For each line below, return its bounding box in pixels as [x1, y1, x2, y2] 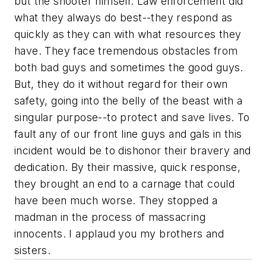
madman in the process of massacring [14, 210, 205, 223]
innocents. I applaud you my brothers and [14, 227, 224, 240]
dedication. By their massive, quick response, [14, 160, 240, 173]
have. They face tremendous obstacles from [14, 44, 238, 57]
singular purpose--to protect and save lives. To [14, 110, 250, 123]
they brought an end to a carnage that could [14, 177, 235, 190]
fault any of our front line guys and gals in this [14, 127, 242, 140]
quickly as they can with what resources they [14, 27, 242, 40]
